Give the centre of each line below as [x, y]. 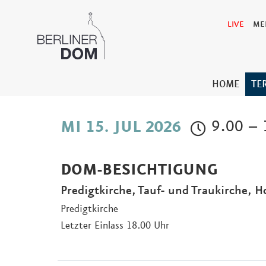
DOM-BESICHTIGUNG [139, 171]
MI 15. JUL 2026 [121, 127]
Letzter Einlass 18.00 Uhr [115, 226]
